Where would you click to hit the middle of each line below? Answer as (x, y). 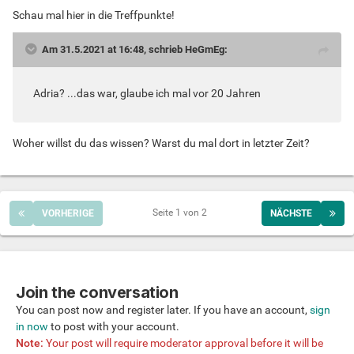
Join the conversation (97, 292)
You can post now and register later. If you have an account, (163, 309)
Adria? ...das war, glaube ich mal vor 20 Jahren (147, 93)
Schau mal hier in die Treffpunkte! (94, 15)
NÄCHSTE (291, 213)
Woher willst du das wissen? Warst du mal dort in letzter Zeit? (161, 143)
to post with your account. (114, 326)
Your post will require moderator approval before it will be (183, 343)
